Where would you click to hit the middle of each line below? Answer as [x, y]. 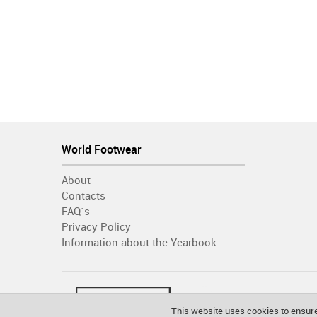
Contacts [83, 196]
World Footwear [102, 149]
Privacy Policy [96, 227]
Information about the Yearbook [139, 242]
